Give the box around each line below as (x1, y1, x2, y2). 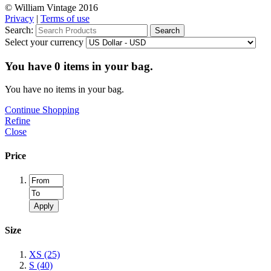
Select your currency (5, 37, 83, 47)
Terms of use (41, 13, 90, 24)
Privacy (5, 13, 34, 24)
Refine (5, 116, 30, 126)
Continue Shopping (5, 105, 79, 116)
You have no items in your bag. (5, 84, 124, 95)
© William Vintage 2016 (5, 2, 98, 13)
